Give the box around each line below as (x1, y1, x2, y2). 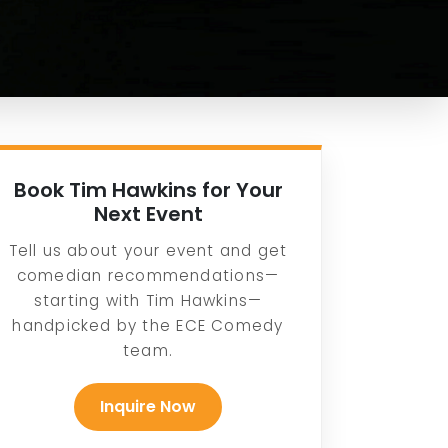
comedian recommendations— (16, 264, 280, 286)
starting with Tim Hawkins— (33, 289, 263, 311)
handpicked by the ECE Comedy (12, 314, 284, 336)
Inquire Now (100, 394, 196, 418)
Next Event (93, 199, 203, 228)
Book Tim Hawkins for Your (13, 175, 283, 204)
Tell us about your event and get (8, 239, 288, 261)
